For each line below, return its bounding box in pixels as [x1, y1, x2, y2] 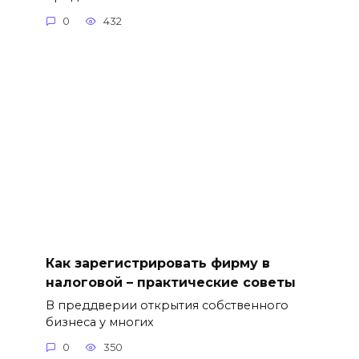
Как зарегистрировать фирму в [45, 255, 270, 271]
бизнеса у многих [45, 314, 154, 329]
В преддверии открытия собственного [45, 297, 288, 313]
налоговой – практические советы [45, 274, 296, 290]
